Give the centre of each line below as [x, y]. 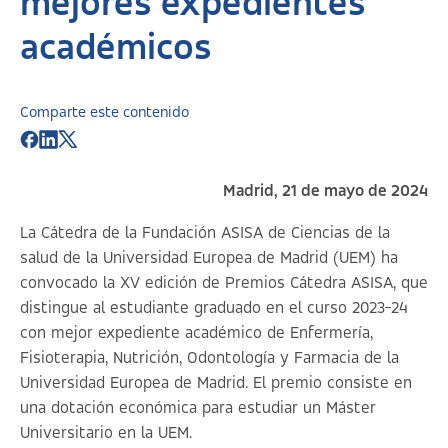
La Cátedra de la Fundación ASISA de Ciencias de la [205, 233]
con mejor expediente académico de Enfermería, [196, 333]
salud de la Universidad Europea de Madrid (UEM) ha [209, 258]
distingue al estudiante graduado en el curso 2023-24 [214, 308]
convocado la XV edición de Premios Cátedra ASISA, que [224, 283]
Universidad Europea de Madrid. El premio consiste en [216, 383]
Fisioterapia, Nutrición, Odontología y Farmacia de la [209, 358]
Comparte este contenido [104, 113]
